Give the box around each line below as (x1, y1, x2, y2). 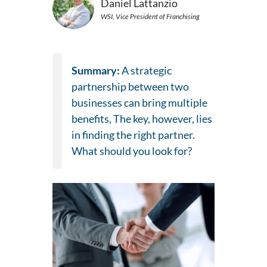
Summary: (72, 64, 122, 77)
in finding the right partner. (72, 128, 195, 142)
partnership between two (72, 80, 189, 94)
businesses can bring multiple (72, 96, 207, 110)
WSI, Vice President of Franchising (101, 11, 200, 21)
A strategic (122, 64, 172, 77)
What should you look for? (72, 144, 192, 158)
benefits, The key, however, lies (72, 112, 212, 126)
